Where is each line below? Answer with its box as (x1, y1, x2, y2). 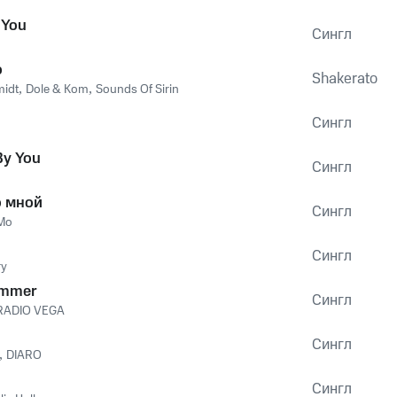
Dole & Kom (26, 81, 89, 98)
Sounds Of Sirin (96, 81, 179, 98)
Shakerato (312, 68, 378, 90)
